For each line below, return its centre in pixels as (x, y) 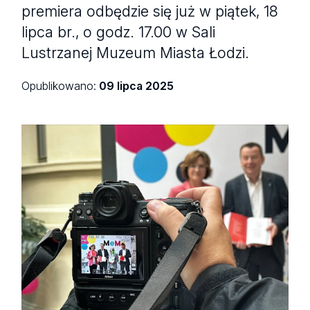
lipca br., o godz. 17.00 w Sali (119, 31)
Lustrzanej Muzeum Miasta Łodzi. (136, 52)
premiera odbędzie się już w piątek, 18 (150, 11)
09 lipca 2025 (137, 86)
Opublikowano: (61, 86)
